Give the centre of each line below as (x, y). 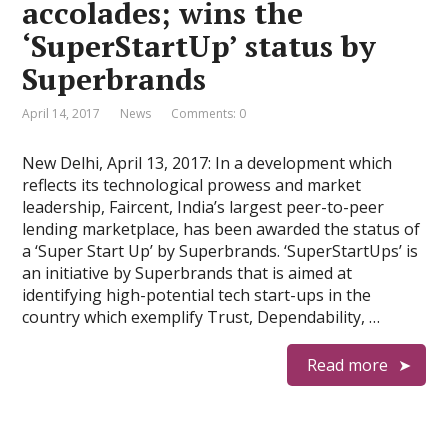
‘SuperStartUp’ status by (199, 46)
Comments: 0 (209, 113)
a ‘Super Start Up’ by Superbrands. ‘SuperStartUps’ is (220, 251)
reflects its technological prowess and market (192, 185)
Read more (347, 365)
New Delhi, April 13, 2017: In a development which (207, 163)
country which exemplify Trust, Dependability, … (201, 317)
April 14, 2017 (61, 113)
